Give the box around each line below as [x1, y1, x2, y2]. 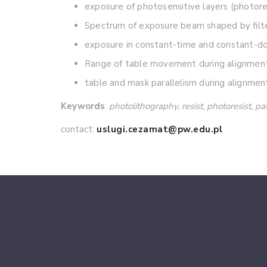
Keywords [61, 100, 105, 112]
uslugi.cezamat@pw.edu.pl [97, 123, 222, 135]
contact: [61, 123, 97, 135]
